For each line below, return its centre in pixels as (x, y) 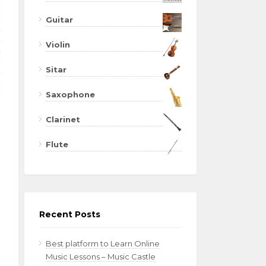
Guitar (59, 20)
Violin (58, 45)
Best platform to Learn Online (103, 243)
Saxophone (70, 94)
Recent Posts (70, 214)
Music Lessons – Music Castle (101, 256)
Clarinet (63, 119)
